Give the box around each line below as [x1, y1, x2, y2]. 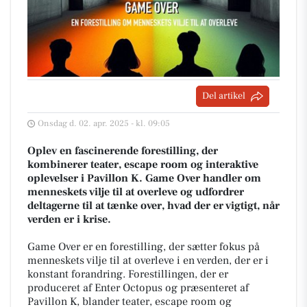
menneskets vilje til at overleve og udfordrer [27, 185, 244, 199]
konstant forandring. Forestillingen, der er [27, 267, 228, 281]
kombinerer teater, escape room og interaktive [27, 158, 258, 171]
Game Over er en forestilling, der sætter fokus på [27, 240, 260, 254]
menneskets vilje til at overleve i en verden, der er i [27, 254, 269, 267]
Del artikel [202, 90, 245, 102]
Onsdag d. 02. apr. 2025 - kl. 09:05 [38, 118, 170, 129]
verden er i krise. [27, 212, 111, 226]
